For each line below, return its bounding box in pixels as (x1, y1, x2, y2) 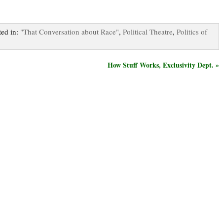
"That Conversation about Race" (20, 26, 119, 37)
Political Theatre (123, 26, 173, 37)
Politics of (177, 26, 207, 37)
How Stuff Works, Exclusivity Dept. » (108, 59, 219, 70)
